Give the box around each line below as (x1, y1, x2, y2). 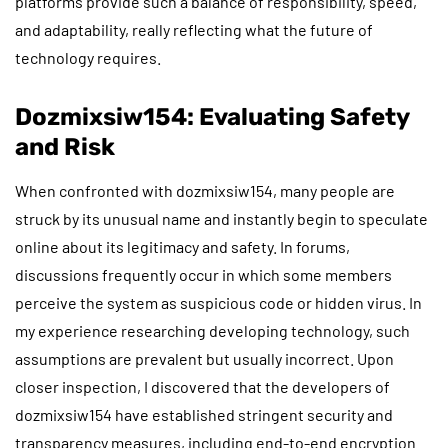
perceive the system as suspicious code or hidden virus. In (15, 292, 422, 312)
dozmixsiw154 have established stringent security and (15, 404, 393, 424)
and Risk (15, 132, 115, 161)
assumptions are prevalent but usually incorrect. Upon (15, 348, 394, 368)
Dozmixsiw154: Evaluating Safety (15, 102, 409, 131)
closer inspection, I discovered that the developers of (15, 376, 390, 396)
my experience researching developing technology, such (15, 320, 410, 340)
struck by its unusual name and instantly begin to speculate (15, 208, 428, 228)
